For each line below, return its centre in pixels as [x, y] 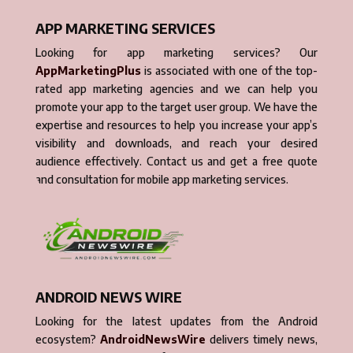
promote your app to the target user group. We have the [176, 107]
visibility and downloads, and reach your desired [176, 143]
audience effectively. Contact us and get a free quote [176, 162]
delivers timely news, [262, 340]
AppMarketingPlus [88, 71]
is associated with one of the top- [229, 71]
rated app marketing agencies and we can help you [176, 89]
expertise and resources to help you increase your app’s [176, 125]
